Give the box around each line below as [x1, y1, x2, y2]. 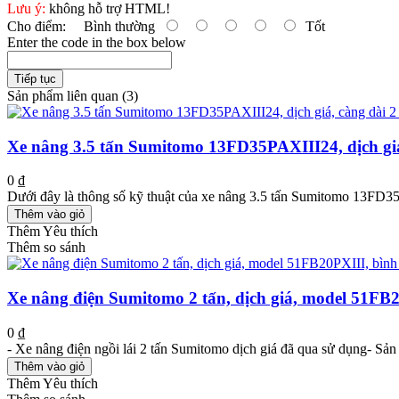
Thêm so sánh [7, 240, 85, 256]
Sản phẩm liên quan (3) [7, 88, 138, 103]
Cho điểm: [7, 19, 66, 34]
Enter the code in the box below [7, 35, 186, 50]
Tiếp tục [14, 72, 56, 85]
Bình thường [66, 19, 162, 34]
